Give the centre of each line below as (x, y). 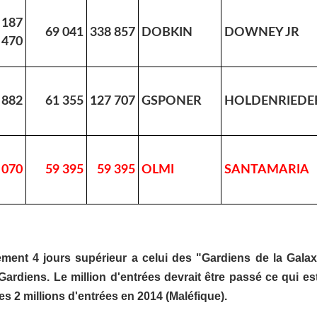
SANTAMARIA (267, 169)
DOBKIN (167, 32)
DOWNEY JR (262, 32)
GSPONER (172, 101)
